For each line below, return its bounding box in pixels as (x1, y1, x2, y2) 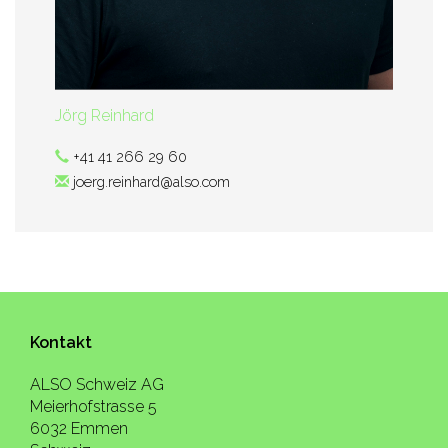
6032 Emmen (30, 419, 128, 438)
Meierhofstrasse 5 (30, 397, 157, 416)
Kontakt (30, 333, 92, 352)
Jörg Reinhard (55, 105, 154, 125)
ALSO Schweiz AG (30, 375, 164, 394)
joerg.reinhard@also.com (73, 172, 230, 190)
